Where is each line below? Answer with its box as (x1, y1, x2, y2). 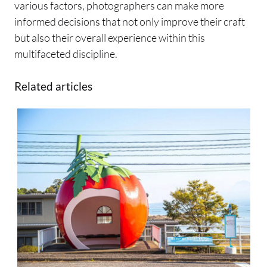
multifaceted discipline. (14, 46, 117, 60)
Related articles (14, 79, 92, 93)
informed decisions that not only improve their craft (14, 14, 245, 28)
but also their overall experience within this (14, 30, 205, 44)
